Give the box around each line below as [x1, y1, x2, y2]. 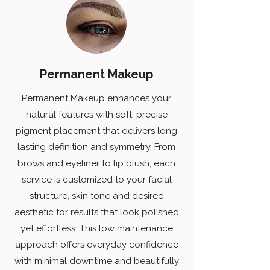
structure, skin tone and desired [29, 190, 164, 201]
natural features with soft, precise [25, 109, 168, 120]
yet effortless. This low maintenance [20, 223, 173, 234]
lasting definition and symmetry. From [17, 142, 175, 152]
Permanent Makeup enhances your [22, 93, 171, 104]
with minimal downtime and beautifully [14, 256, 179, 266]
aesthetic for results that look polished [14, 207, 179, 218]
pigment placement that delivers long [16, 125, 177, 136]
